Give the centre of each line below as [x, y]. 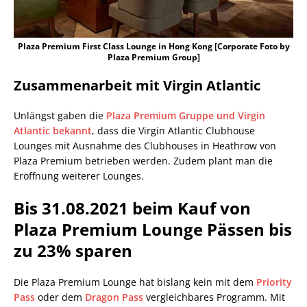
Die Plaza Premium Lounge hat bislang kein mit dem [135, 282]
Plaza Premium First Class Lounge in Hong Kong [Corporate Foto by [153, 47]
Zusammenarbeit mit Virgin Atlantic [137, 86]
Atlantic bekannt [53, 131]
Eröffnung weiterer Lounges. [79, 176]
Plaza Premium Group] [153, 58]
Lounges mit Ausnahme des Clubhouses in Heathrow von [145, 146]
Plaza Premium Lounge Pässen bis [153, 230]
